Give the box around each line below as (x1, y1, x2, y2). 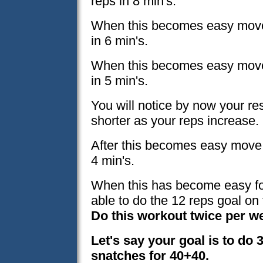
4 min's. (91, 153, 134, 168)
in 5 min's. (91, 73, 148, 88)
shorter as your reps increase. (91, 113, 259, 128)
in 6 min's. (91, 33, 148, 48)
